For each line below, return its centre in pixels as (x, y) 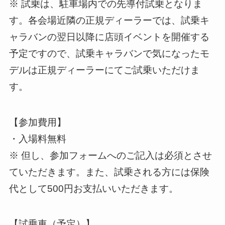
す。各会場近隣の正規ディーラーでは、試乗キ (109, 20)
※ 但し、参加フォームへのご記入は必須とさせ (110, 155)
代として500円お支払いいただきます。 (93, 188)
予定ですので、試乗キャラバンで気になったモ (109, 53)
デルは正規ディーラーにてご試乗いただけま (104, 70)
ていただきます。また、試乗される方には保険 (109, 172)
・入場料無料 (37, 139)
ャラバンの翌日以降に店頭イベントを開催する (109, 37)
